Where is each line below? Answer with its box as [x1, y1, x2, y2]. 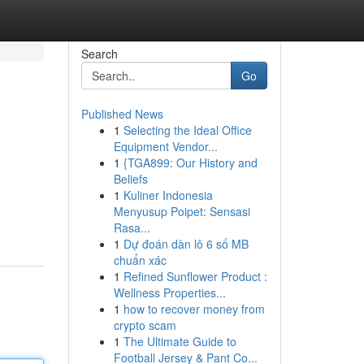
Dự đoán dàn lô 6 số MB [123, 236, 249, 252]
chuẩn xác [113, 252, 167, 268]
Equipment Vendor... [113, 138, 218, 154]
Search [80, 45, 118, 62]
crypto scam [113, 317, 176, 333]
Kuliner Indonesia [123, 187, 213, 203]
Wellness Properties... [113, 284, 226, 301]
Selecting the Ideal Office [123, 122, 252, 138]
